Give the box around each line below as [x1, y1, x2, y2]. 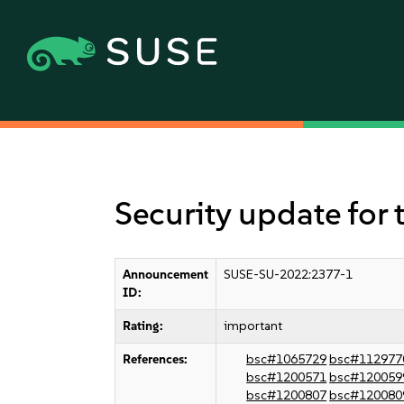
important [224, 318, 283, 334]
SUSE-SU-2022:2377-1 [224, 267, 353, 282]
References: [123, 352, 188, 367]
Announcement [123, 267, 209, 282]
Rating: [123, 318, 164, 334]
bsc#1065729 [246, 352, 327, 367]
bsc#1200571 [246, 370, 327, 385]
